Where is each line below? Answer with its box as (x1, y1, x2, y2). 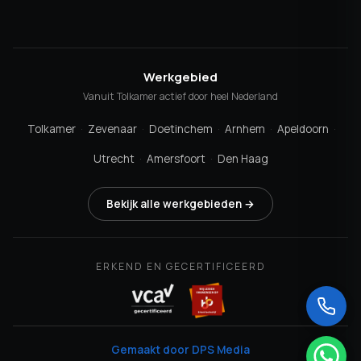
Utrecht (93, 151, 135, 166)
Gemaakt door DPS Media (111, 342, 250, 357)
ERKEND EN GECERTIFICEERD (95, 259, 266, 273)
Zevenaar (88, 122, 137, 136)
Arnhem (225, 122, 265, 136)
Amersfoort (146, 151, 205, 166)
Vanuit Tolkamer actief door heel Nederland (83, 89, 278, 103)
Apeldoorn (277, 122, 329, 136)
